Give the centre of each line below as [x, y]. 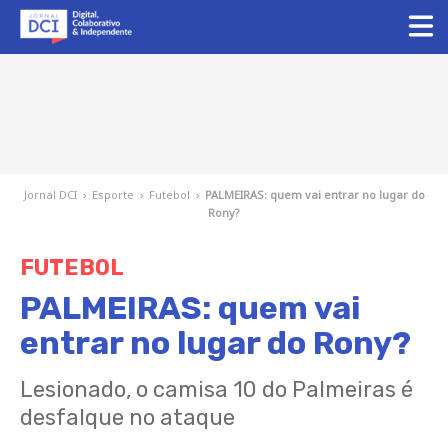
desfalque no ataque [127, 417]
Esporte [112, 194]
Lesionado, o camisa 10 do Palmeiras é [216, 389]
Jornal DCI [50, 194]
